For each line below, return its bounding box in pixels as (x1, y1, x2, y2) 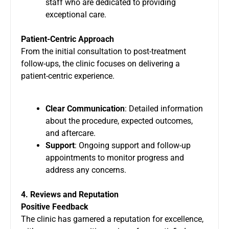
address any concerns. (45, 165, 126, 175)
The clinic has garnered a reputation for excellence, (21, 214, 203, 224)
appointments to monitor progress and (45, 152, 184, 163)
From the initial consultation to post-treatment (21, 46, 186, 56)
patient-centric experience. (21, 71, 114, 81)
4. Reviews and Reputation (21, 189, 119, 199)
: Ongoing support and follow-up (75, 140, 191, 150)
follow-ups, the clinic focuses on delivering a (21, 58, 180, 68)
